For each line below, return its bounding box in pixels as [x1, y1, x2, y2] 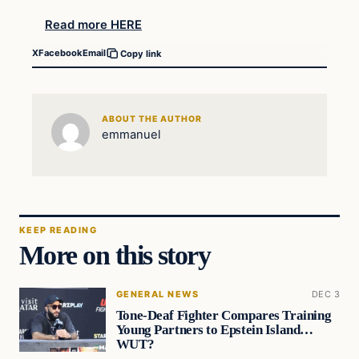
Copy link [120, 47, 162, 59]
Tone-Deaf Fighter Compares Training [115, 308, 332, 324]
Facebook [38, 47, 83, 58]
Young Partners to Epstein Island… [115, 322, 313, 338]
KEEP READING [19, 224, 97, 236]
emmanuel [101, 127, 161, 142]
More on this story [19, 240, 211, 271]
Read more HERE [45, 17, 142, 32]
